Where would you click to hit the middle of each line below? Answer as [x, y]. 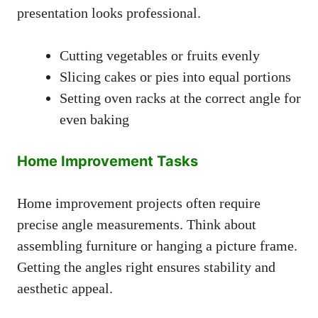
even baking [94, 119]
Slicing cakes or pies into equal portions [175, 76]
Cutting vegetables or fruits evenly [160, 55]
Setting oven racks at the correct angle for [180, 98]
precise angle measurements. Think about [137, 224]
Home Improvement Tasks [108, 161]
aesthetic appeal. [65, 288]
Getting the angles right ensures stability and [146, 267]
